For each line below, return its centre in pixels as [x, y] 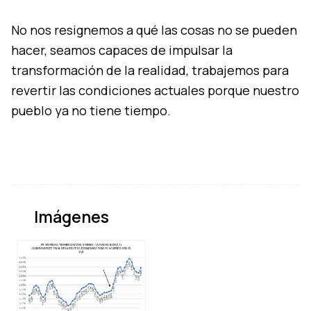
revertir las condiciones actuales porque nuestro [155, 91]
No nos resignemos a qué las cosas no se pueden [154, 30]
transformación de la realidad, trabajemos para [150, 70]
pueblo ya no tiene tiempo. [91, 111]
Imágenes [72, 217]
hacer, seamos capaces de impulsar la [122, 50]
